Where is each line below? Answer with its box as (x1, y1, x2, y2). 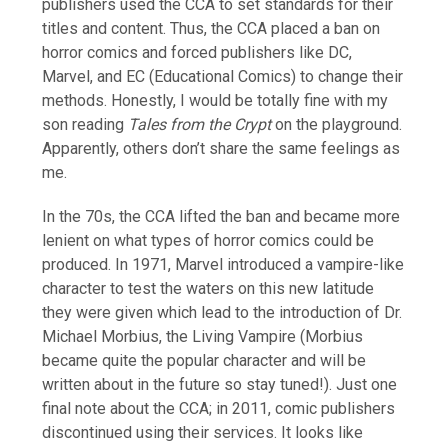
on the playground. (271, 114, 403, 134)
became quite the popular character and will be (42, 350, 367, 370)
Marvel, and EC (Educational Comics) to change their (42, 66, 404, 86)
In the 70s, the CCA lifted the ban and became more (42, 206, 401, 226)
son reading (42, 114, 129, 134)
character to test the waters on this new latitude (42, 278, 375, 298)
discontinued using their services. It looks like (42, 422, 364, 442)
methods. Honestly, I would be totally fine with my (42, 90, 389, 110)
